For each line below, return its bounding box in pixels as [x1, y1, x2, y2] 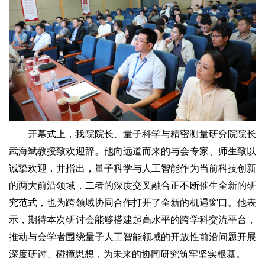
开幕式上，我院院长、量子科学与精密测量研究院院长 [28, 128, 256, 139]
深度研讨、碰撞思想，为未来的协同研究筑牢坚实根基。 [9, 248, 245, 259]
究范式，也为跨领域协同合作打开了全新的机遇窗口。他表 [9, 197, 256, 208]
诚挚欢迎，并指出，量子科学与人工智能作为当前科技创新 [9, 163, 256, 173]
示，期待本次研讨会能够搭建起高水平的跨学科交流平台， [9, 214, 256, 225]
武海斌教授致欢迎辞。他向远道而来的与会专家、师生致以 [9, 146, 256, 156]
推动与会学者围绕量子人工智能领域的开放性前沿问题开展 [9, 231, 256, 242]
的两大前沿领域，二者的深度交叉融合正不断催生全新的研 [9, 180, 256, 190]
